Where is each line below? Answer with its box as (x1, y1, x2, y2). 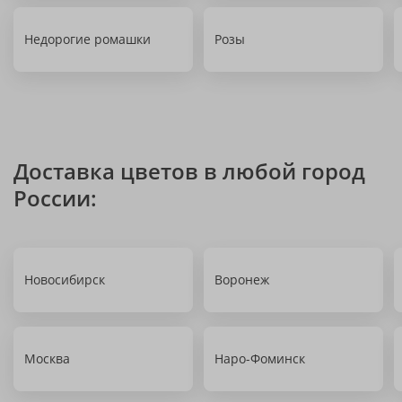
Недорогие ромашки (24, 31, 151, 48)
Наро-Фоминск (214, 350, 305, 367)
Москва (24, 350, 70, 367)
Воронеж (214, 271, 269, 288)
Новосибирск (24, 271, 105, 288)
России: (13, 183, 97, 213)
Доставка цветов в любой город (13, 156, 365, 186)
